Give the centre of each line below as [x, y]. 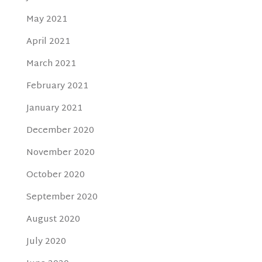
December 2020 [60, 131]
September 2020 [62, 198]
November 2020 [60, 153]
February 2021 [57, 87]
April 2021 [48, 42]
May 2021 [46, 20]
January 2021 [54, 109]
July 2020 [46, 242]
